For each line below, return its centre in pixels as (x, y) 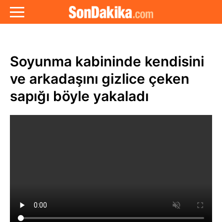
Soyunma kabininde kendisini (107, 61)
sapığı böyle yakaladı (79, 96)
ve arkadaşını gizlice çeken (100, 79)
